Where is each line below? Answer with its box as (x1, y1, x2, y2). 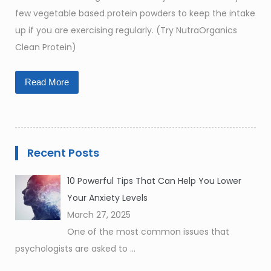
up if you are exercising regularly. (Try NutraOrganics (15, 24, 237, 37)
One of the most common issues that (67, 226, 229, 238)
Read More (25, 77, 69, 88)
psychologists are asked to (15, 243, 130, 255)
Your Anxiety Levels (67, 192, 148, 204)
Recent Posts (27, 145, 99, 161)
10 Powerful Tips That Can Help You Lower (67, 175, 241, 188)
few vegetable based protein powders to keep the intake (15, 7, 255, 20)
